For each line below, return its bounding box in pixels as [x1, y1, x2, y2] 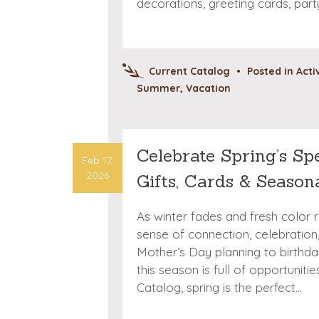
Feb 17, [82, 154, 113, 167]
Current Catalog [149, 64, 230, 78]
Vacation [186, 81, 231, 95]
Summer [137, 81, 180, 95]
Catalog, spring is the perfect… [137, 280, 302, 295]
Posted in [247, 64, 296, 78]
